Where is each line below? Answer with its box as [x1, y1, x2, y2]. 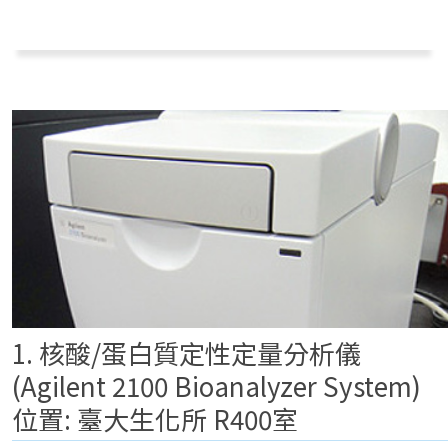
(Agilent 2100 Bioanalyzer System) [12, 367, 427, 404]
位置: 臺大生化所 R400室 [12, 400, 298, 437]
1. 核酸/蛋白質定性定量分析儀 [12, 334, 361, 371]
